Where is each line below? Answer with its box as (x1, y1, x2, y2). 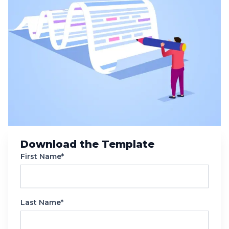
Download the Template (20, 138, 154, 150)
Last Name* (20, 197, 63, 207)
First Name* (20, 151, 64, 161)
